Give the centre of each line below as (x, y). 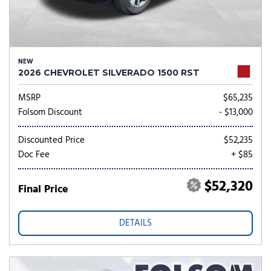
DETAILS (135, 223)
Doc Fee (34, 155)
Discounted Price (51, 140)
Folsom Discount (50, 113)
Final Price (43, 190)
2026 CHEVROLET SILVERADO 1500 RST (109, 73)
